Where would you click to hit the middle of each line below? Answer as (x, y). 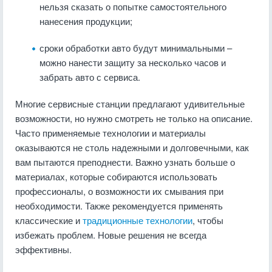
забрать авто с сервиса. (90, 77)
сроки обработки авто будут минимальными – (136, 48)
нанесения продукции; (86, 21)
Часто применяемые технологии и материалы (110, 133)
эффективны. (43, 249)
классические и (49, 220)
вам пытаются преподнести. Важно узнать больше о (125, 162)
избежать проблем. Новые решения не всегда (111, 235)
